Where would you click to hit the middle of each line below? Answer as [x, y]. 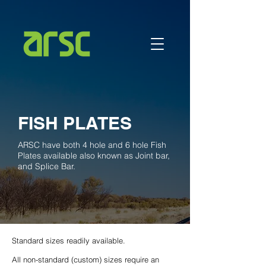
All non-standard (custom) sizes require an [85, 259]
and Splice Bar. [47, 166]
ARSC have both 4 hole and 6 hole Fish [92, 145]
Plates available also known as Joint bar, [94, 156]
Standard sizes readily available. [69, 240]
